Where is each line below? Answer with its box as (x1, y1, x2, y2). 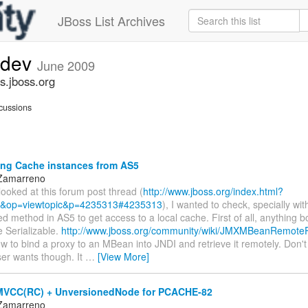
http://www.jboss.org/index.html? (143, 184, 283, 198)
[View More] (98, 249, 149, 263)
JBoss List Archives (58, 12, 165, 30)
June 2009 (37, 56, 95, 74)
